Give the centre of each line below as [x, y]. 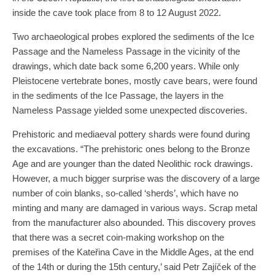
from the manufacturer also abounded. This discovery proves [134, 223]
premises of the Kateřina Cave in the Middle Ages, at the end [133, 252]
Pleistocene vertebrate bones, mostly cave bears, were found [135, 81]
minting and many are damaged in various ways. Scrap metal [135, 208]
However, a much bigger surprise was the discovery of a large [136, 179]
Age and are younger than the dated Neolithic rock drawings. [133, 164]
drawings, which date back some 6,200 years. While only [126, 66]
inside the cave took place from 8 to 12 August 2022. [118, 13]
